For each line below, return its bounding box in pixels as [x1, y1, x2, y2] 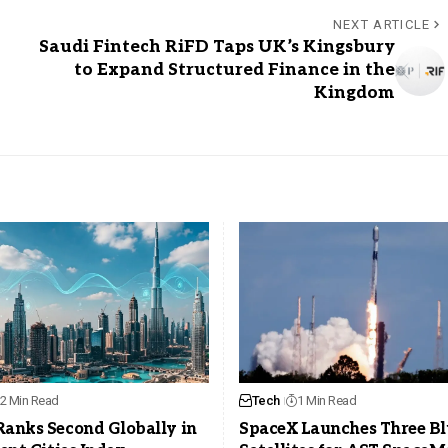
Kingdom [313, 83, 395, 104]
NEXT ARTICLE [332, 17, 431, 33]
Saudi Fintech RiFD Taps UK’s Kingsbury [38, 37, 395, 58]
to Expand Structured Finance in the [73, 60, 395, 81]
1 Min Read [297, 392, 357, 408]
